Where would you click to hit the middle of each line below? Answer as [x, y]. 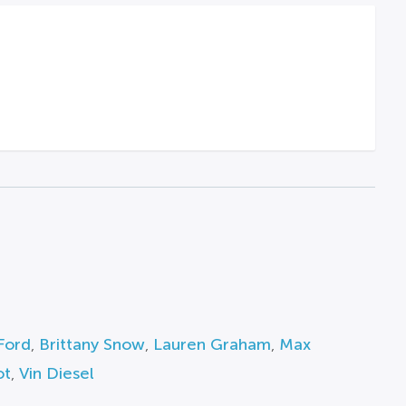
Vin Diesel [56, 373]
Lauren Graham [212, 344]
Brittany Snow [92, 344]
